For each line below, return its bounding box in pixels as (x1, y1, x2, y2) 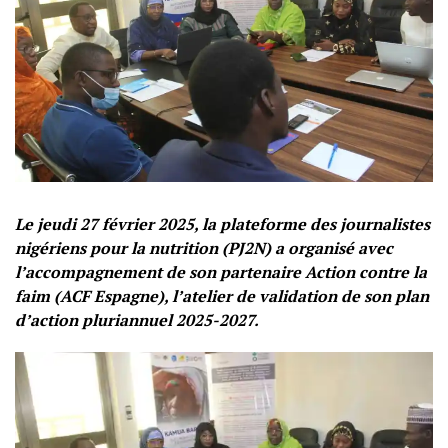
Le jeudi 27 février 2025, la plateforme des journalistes (15, 212, 430, 235)
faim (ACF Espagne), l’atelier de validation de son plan (15, 284, 429, 307)
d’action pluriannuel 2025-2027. (15, 308, 259, 331)
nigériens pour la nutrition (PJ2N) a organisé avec (15, 236, 393, 259)
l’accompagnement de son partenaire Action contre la (15, 260, 427, 283)
